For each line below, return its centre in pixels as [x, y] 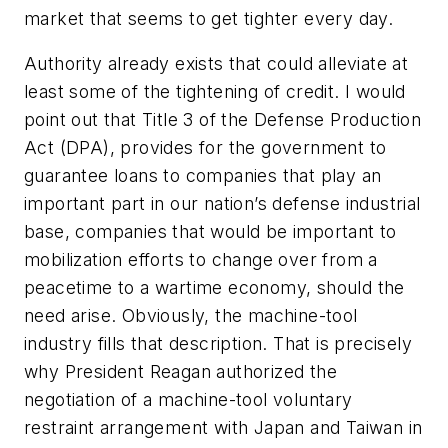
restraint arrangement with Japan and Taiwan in [223, 428]
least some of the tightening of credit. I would [215, 92]
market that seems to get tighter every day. [209, 18]
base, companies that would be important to [210, 232]
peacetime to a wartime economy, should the [214, 288]
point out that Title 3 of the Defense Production [223, 120]
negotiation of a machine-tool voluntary [188, 400]
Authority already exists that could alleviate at [216, 64]
